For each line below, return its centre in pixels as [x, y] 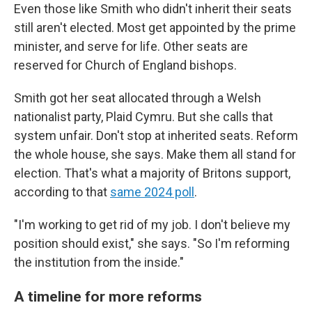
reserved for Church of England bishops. [125, 65]
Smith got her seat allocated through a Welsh [138, 98]
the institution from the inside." [99, 263]
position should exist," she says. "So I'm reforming [152, 244]
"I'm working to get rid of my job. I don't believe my [152, 225]
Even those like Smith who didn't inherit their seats [153, 9]
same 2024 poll [152, 192]
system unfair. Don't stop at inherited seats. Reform [156, 136]
